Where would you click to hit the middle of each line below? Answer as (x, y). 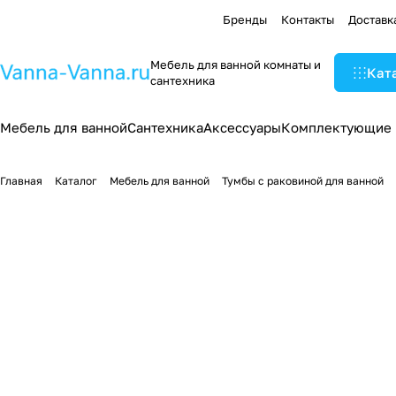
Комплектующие (336, 127)
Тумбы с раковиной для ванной (303, 181)
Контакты (308, 19)
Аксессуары (242, 127)
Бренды (245, 19)
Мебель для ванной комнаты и (236, 65)
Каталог (76, 181)
